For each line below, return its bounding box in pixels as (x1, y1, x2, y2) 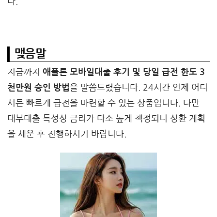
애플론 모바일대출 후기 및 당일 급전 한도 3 (43, 67, 205, 77)
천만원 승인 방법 (7, 83, 70, 92)
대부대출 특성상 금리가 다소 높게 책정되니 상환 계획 (7, 114, 205, 123)
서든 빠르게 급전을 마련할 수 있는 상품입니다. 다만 (7, 98, 200, 108)
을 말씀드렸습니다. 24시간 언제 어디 (70, 83, 208, 92)
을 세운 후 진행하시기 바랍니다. (7, 129, 126, 139)
